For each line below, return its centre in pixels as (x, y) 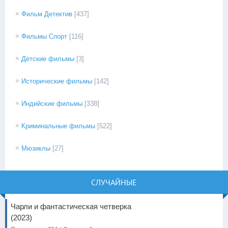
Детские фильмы (48, 59)
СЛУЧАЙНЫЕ (114, 182)
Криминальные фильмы (58, 126)
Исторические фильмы (57, 81)
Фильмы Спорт (44, 36)
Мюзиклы (36, 148)
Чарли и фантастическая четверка (71, 206)
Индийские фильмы (52, 104)
